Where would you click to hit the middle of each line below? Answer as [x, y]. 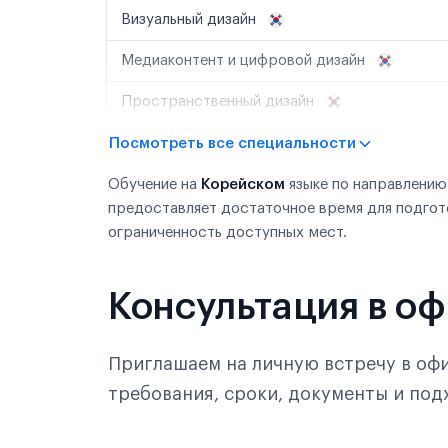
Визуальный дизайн [190, 19]
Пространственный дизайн [219, 101]
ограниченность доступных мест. [227, 232]
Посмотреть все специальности [232, 143]
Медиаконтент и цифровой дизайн [245, 60]
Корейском [243, 184]
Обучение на [154, 184]
